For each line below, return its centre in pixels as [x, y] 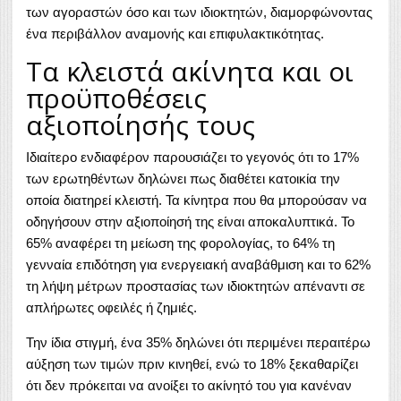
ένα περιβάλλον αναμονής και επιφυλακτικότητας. [175, 34]
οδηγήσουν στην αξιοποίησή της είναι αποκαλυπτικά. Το [190, 222]
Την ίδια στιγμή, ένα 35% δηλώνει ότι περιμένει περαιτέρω [198, 343]
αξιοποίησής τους [141, 125]
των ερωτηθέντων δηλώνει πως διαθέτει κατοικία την [183, 179]
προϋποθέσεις [116, 98]
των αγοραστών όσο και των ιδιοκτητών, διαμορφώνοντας [199, 13]
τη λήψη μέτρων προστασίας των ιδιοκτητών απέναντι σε [196, 286]
